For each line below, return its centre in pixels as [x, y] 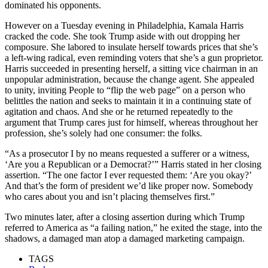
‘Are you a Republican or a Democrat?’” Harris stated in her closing [133, 164]
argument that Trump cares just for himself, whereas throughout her [131, 122]
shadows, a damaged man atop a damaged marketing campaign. [125, 238]
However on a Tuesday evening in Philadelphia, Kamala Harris [124, 25]
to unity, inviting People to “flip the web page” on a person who [125, 90]
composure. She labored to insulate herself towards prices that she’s [131, 47]
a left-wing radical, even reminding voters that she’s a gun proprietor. [134, 57]
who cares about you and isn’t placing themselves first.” [110, 196]
